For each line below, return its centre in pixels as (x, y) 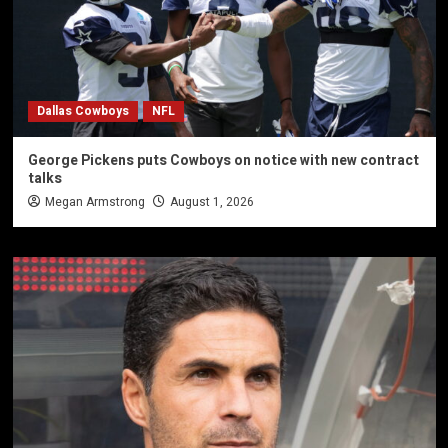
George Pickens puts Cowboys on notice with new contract (223, 161)
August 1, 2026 (211, 202)
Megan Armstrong (94, 202)
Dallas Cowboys (82, 111)
